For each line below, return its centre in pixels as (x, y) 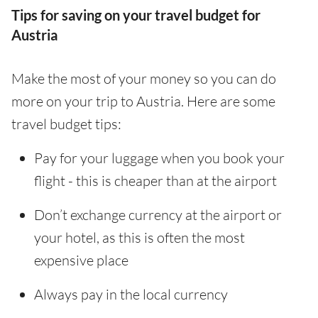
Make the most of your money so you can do (144, 78)
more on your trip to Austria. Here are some (143, 101)
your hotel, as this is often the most (139, 237)
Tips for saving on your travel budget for (136, 15)
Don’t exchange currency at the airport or (158, 215)
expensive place (81, 260)
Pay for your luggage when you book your (159, 158)
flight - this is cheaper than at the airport (155, 181)
